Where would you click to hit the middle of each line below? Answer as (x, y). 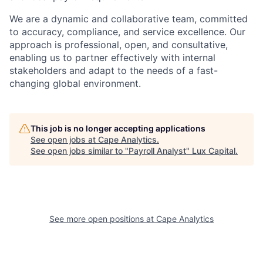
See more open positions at (103, 219)
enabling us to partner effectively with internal (112, 58)
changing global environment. (75, 83)
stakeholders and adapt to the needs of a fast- (114, 70)
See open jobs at (64, 139)
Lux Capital (214, 151)
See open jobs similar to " (80, 151)
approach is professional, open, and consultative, (119, 45)
